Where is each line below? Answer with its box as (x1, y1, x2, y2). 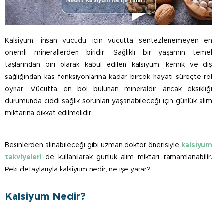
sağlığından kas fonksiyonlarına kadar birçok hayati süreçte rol (5, 74, 212, 81)
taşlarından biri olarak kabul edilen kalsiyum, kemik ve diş (5, 62, 212, 69)
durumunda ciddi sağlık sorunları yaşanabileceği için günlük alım (5, 98, 212, 105)
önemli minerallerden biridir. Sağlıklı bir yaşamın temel (5, 49, 212, 57)
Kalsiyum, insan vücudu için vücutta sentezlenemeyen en (5, 37, 212, 45)
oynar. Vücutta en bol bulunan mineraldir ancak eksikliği (5, 86, 212, 93)
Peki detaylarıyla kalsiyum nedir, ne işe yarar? (5, 166, 151, 173)
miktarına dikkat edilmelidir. (5, 110, 93, 117)
